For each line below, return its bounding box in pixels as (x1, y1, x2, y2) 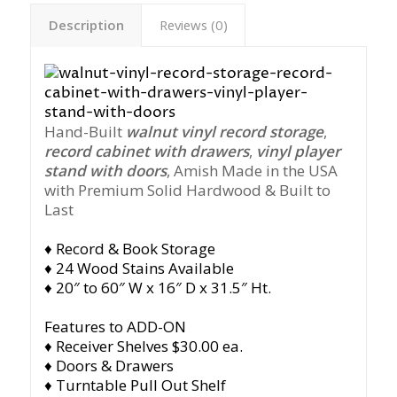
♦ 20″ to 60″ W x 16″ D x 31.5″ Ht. (43, 277, 271, 299)
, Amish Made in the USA (166, 160, 338, 182)
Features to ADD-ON (43, 316, 186, 338)
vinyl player (255, 141, 340, 162)
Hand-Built (43, 121, 126, 143)
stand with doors (43, 160, 167, 182)
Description (48, 16, 124, 35)
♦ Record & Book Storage (43, 238, 215, 260)
